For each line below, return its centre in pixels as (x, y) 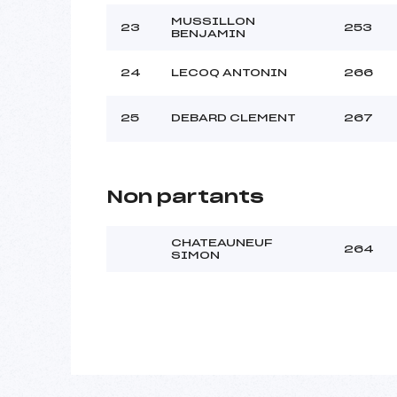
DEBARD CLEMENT (234, 117)
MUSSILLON (213, 21)
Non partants (185, 197)
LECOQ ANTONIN (229, 72)
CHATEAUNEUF (222, 242)
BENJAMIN (208, 33)
